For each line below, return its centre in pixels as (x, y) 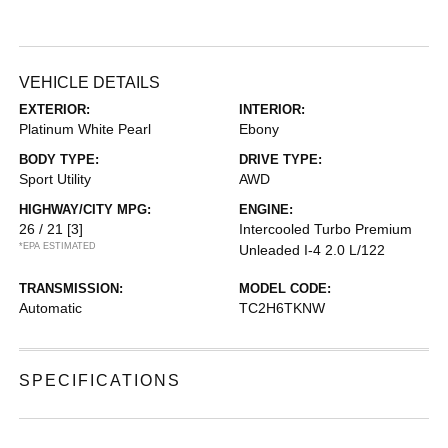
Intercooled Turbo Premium (325, 229)
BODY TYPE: (59, 159)
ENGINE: (266, 209)
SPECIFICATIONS (100, 380)
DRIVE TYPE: (280, 159)
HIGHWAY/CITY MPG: (85, 209)
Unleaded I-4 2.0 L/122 (312, 250)
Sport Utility (55, 179)
